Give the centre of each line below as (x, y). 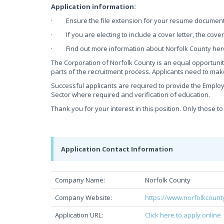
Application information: (93, 6)
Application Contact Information (117, 149)
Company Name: (81, 180)
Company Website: (83, 197)
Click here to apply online (183, 215)
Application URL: (79, 215)
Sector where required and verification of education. (130, 94)
